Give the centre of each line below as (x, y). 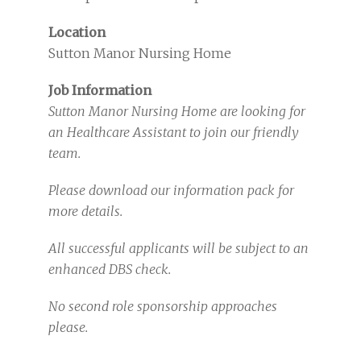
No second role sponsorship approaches (163, 306)
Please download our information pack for (171, 190)
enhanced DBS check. (113, 269)
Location (77, 32)
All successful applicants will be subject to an (178, 248)
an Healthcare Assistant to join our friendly (174, 132)
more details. (85, 211)
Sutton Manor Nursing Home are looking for (177, 111)
